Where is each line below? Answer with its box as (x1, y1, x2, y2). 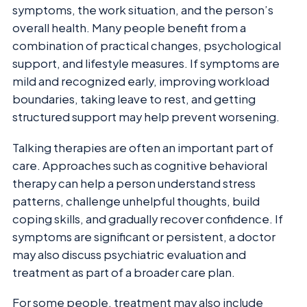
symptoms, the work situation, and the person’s (12, 3, 273, 18)
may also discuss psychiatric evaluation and (12, 247, 246, 262)
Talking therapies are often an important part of (12, 140, 273, 155)
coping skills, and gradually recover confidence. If (12, 211, 283, 226)
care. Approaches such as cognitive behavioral (12, 158, 267, 173)
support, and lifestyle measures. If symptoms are (12, 56, 280, 71)
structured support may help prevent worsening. (12, 110, 280, 125)
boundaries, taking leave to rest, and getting (12, 92, 256, 107)
